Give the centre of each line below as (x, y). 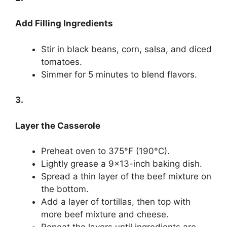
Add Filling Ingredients (64, 24)
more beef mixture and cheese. (105, 215)
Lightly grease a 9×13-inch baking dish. (122, 164)
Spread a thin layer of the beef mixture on (126, 177)
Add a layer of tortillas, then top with (116, 202)
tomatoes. (62, 62)
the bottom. (65, 189)
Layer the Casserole (58, 125)
